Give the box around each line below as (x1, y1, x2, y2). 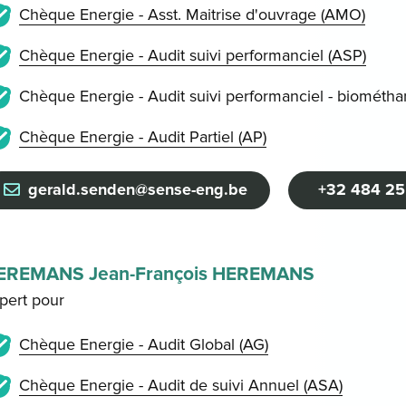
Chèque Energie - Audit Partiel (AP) (18, 127, 266, 147)
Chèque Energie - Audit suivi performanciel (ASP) (18, 45, 366, 65)
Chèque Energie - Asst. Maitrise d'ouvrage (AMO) (18, 5, 365, 24)
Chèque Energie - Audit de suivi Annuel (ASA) (18, 375, 343, 396)
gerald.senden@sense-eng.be (28, 179, 248, 200)
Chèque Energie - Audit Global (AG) (18, 334, 268, 355)
